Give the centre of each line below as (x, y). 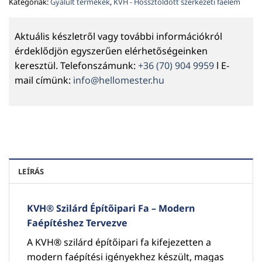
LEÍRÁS (31, 172)
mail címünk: (44, 80)
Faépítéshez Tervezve (77, 223)
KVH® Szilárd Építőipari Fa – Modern (111, 208)
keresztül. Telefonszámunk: (76, 66)
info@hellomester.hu (119, 80)
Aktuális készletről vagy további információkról (118, 37)
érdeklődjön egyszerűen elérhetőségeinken (111, 51)
